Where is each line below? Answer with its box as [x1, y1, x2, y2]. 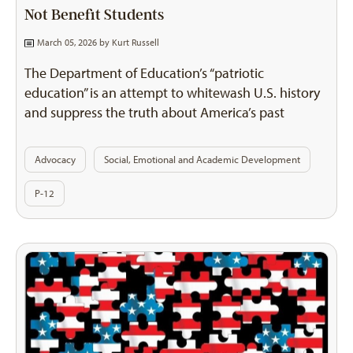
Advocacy [35, 154, 76, 166]
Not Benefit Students [24, 6, 164, 24]
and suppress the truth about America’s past [24, 104, 284, 122]
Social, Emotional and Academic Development [104, 154, 300, 166]
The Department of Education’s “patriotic [24, 65, 264, 83]
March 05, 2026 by [34, 37, 112, 49]
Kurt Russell [111, 37, 159, 49]
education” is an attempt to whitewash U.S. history [24, 84, 320, 102]
